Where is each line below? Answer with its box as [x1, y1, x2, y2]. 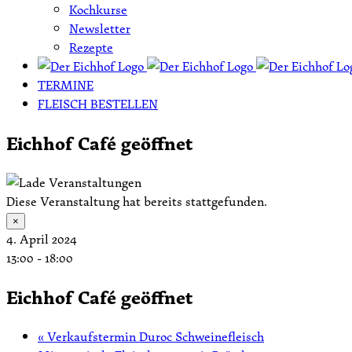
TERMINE [38, 75, 93, 94]
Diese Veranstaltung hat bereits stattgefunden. [6, 191, 267, 211]
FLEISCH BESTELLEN [38, 94, 158, 113]
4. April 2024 [6, 229, 77, 248]
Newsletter [69, 19, 130, 38]
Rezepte [69, 38, 113, 57]
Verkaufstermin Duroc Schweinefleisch [44, 326, 264, 346]
